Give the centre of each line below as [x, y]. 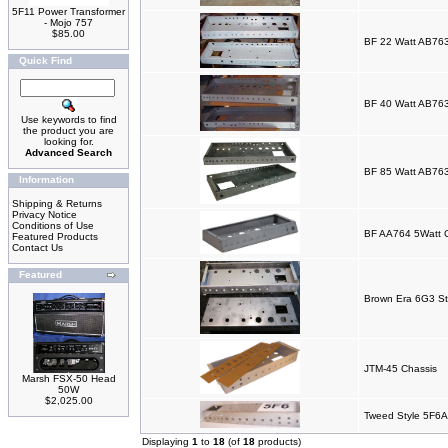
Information [46, 179]
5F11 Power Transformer [68, 11]
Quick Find [45, 60]
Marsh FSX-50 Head [68, 378]
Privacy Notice [44, 214]
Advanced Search [68, 152]
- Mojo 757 [68, 22]
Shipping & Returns [57, 203]
